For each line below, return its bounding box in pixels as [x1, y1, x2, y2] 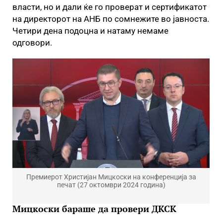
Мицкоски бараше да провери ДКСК [12, 203, 176, 215]
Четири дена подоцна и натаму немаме [12, 25, 168, 36]
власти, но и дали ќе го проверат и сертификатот [12, 1, 207, 12]
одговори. [12, 37, 52, 48]
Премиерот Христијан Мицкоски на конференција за [26, 173, 196, 181]
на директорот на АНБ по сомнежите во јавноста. [12, 13, 209, 24]
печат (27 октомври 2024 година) [56, 181, 166, 189]
